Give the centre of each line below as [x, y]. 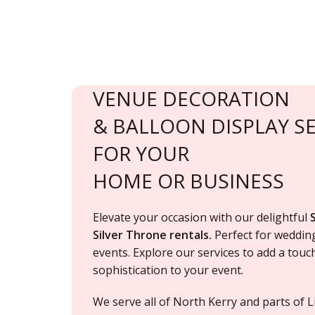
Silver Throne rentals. [152, 234]
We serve [118, 301]
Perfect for [243, 234]
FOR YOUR [141, 153]
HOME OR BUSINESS [188, 180]
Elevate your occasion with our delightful [201, 217]
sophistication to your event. [168, 270]
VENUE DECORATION [191, 98]
